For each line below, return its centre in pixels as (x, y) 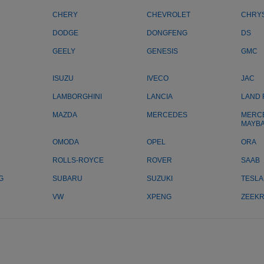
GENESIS (162, 51)
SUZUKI (160, 179)
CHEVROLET (169, 15)
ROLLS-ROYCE (78, 160)
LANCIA (160, 97)
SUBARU (67, 179)
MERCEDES (167, 115)
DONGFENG (167, 33)
